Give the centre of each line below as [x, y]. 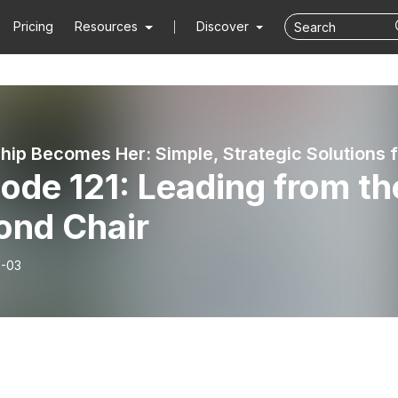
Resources [107, 26]
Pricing [34, 26]
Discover [224, 26]
